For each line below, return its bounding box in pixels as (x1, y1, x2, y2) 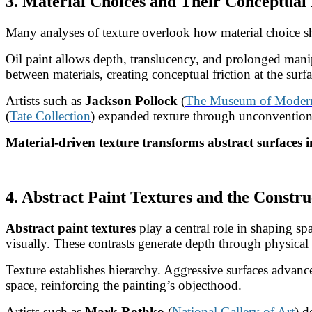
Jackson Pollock (85, 93, 178, 109)
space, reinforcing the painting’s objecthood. (6, 278, 242, 293)
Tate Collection (10, 109, 91, 124)
